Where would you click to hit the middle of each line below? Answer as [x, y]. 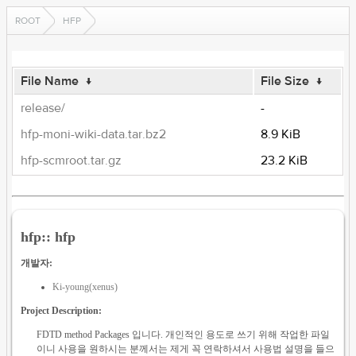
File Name [50, 81]
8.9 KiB [281, 134]
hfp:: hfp [48, 236]
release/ [43, 108]
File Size [285, 81]
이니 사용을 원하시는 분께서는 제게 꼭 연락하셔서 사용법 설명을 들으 [186, 348]
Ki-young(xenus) [85, 286]
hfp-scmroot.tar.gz [72, 161]
